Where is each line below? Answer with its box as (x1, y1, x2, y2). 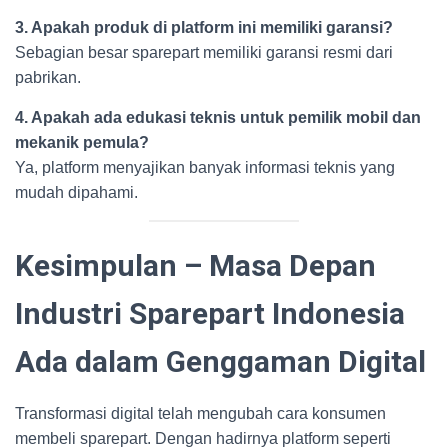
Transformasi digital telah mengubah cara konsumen (15, 405, 386, 422)
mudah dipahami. (15, 184, 138, 201)
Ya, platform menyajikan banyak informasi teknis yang (15, 159, 395, 176)
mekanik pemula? (15, 134, 149, 151)
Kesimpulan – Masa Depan (15, 248, 376, 283)
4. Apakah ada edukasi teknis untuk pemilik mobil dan (15, 109, 421, 126)
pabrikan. (15, 69, 81, 86)
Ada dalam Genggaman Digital (15, 344, 426, 379)
